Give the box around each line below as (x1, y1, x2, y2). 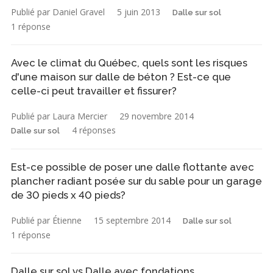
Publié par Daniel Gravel (11, 5, 105, 18)
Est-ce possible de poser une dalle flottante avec (11, 160, 254, 173)
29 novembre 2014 (119, 110, 194, 122)
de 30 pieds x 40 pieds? (11, 188, 126, 201)
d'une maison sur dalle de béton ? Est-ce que (11, 70, 231, 83)
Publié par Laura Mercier (11, 110, 107, 122)
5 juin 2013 (117, 5, 160, 18)
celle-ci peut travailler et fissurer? (11, 84, 177, 97)
